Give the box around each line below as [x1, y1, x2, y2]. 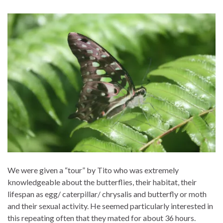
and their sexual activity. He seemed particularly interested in [7, 201, 213, 211]
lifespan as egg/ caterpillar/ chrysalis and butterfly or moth [7, 189, 207, 199]
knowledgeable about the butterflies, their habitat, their [7, 177, 197, 187]
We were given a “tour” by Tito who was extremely [7, 165, 179, 175]
